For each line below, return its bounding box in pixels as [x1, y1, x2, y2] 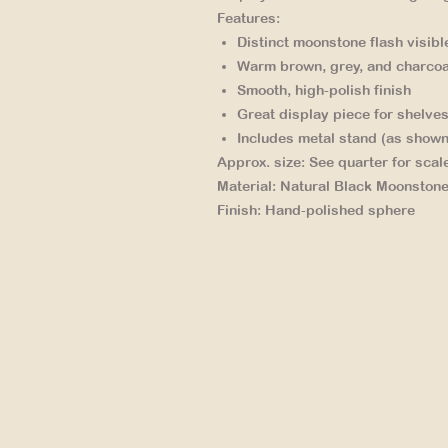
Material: [217, 178, 276, 194]
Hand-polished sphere [261, 202, 415, 218]
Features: [217, 10, 280, 26]
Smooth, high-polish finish [237, 82, 411, 98]
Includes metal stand [237, 130, 377, 146]
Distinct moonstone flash [237, 34, 403, 50]
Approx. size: [217, 154, 305, 170]
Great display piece [237, 106, 370, 122]
